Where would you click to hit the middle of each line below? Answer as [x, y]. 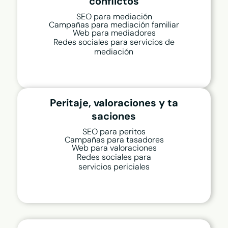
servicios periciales [114, 167]
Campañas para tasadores [114, 140]
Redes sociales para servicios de [114, 42]
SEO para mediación [114, 17]
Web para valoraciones [114, 148]
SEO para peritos [114, 132]
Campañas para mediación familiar [114, 25]
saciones [114, 116]
